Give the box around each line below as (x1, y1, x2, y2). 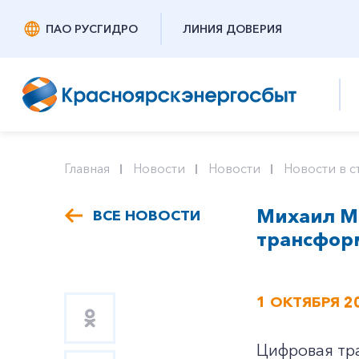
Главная (64, 160, 110, 176)
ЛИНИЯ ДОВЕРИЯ (183, 22, 282, 36)
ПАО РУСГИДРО (46, 22, 138, 36)
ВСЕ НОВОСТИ (93, 207, 200, 224)
